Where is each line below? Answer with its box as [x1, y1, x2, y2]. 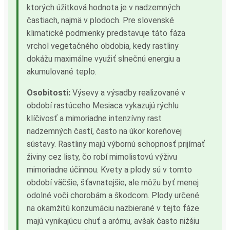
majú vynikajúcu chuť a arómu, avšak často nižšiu [27, 216, 199, 226]
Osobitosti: [27, 87, 70, 98]
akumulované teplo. [27, 66, 97, 76]
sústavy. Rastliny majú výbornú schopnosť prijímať [27, 139, 205, 149]
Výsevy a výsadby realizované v [70, 87, 185, 98]
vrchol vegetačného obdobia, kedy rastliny [27, 41, 179, 51]
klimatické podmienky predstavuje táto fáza [27, 28, 185, 38]
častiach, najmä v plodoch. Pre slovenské [27, 15, 174, 25]
